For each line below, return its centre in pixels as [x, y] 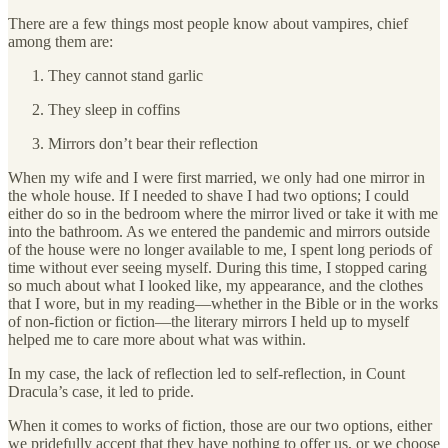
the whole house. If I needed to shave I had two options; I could [208, 196]
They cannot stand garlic [125, 76]
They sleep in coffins [114, 110]
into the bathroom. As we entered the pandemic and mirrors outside [219, 232]
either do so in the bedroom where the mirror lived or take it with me [223, 214]
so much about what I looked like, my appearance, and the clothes [215, 286]
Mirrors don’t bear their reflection [153, 144]
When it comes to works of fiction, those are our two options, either [220, 426]
